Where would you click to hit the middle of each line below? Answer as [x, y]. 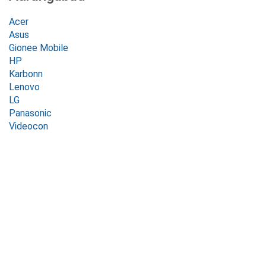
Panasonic [30, 113]
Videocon [28, 126]
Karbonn [26, 74]
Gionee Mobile [39, 48]
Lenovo [24, 87]
